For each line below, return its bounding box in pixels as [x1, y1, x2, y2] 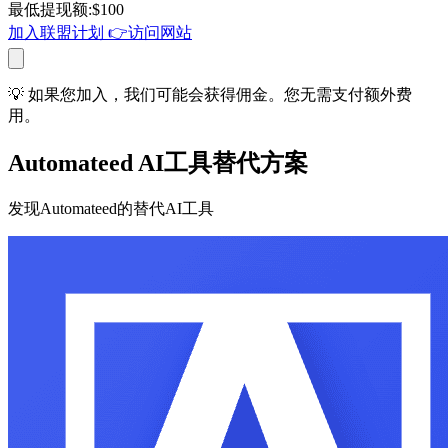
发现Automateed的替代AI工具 [8, 199, 214, 217]
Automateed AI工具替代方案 [8, 149, 308, 176]
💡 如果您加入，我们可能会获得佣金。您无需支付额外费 [8, 85, 412, 103]
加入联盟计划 [8, 23, 104, 41]
